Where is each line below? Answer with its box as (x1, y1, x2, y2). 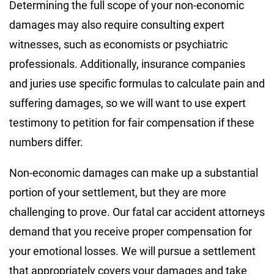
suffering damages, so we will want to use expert (9, 96, 246, 109)
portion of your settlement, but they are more (9, 185, 226, 199)
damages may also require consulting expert (9, 18, 224, 31)
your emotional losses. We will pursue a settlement (9, 244, 256, 257)
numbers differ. (9, 135, 86, 149)
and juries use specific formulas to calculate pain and (9, 76, 265, 90)
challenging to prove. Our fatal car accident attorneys (9, 205, 265, 218)
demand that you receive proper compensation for (9, 224, 252, 238)
